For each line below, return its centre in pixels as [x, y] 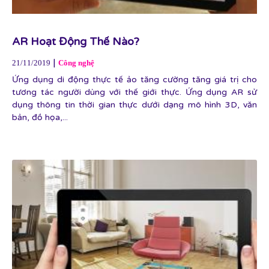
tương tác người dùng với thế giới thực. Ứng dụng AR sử [134, 92]
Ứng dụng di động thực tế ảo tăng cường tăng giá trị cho [134, 80]
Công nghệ [76, 63]
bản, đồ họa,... [40, 117]
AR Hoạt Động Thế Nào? [76, 41]
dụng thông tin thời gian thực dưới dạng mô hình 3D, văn [134, 105]
